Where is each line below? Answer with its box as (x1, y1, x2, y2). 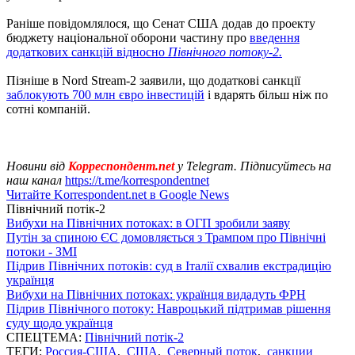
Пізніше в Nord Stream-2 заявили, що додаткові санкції (6, 73, 300, 87)
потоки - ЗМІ (6, 244, 77, 258)
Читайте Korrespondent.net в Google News (6, 187, 229, 201)
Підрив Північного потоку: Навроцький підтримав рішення (6, 301, 330, 315)
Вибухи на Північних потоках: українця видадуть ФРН (6, 287, 306, 301)
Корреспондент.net (68, 158, 174, 173)
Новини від (6, 158, 68, 173)
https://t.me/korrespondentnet (65, 173, 209, 187)
